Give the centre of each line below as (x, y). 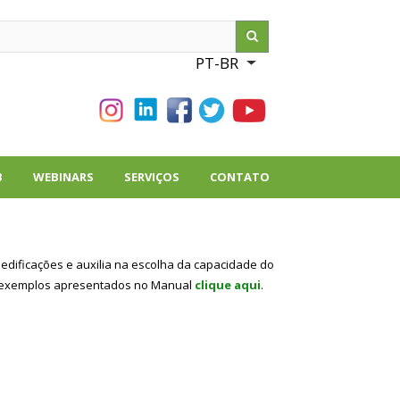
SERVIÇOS (152, 177)
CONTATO (240, 177)
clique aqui (228, 285)
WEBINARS (64, 177)
